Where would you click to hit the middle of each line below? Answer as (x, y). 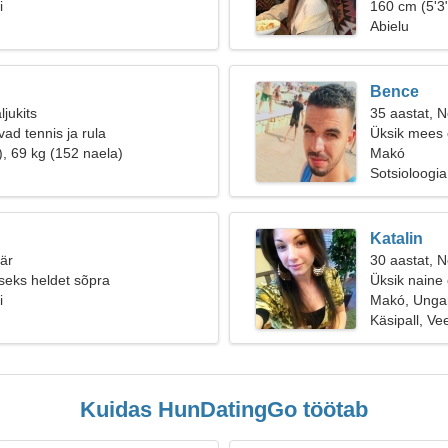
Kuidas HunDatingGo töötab (224, 409)
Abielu (389, 26)
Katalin (396, 238)
